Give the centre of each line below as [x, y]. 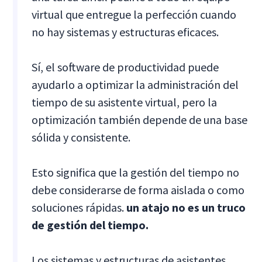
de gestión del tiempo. [90, 225]
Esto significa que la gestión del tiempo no [136, 172]
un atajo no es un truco [186, 207]
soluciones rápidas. [79, 207]
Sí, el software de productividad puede [125, 67]
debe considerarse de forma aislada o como [138, 189]
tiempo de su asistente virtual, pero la [125, 102]
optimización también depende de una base [140, 119]
